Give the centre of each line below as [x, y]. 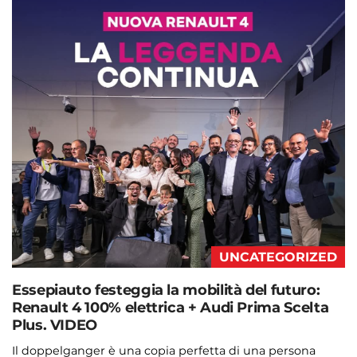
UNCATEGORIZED [278, 257]
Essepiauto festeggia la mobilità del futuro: [166, 290]
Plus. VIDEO [55, 326]
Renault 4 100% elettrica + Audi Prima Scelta [171, 308]
